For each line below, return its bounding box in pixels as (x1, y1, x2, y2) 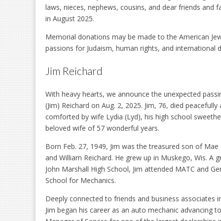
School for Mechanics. (45, 175, 116, 185)
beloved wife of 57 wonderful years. (45, 123, 159, 133)
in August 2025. (45, 13, 94, 23)
